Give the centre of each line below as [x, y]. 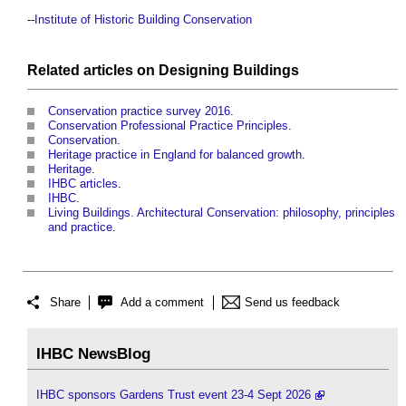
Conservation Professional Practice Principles [168, 125]
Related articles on [93, 70]
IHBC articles [83, 183]
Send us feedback [292, 303]
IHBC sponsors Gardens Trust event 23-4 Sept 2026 [174, 395]
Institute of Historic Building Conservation [143, 19]
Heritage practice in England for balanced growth [175, 154]
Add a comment [162, 303]
